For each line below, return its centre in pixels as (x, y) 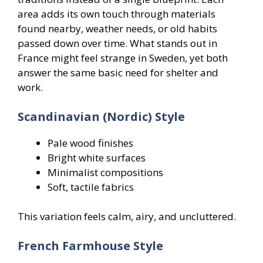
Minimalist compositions (105, 172)
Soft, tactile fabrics (91, 187)
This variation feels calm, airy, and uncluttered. (127, 217)
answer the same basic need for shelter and (118, 73)
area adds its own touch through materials (117, 14)
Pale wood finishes (90, 143)
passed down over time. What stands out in (117, 43)
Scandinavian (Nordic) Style (101, 116)
